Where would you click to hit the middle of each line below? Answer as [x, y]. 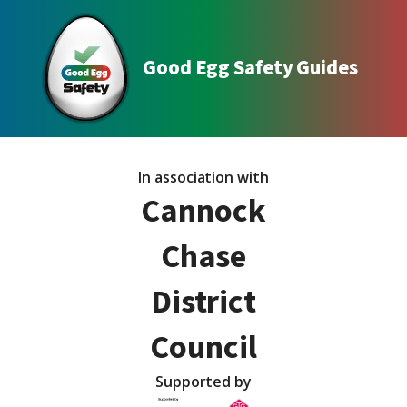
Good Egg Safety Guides [250, 68]
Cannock [203, 211]
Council [203, 347]
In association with [203, 177]
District [203, 302]
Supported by [203, 381]
